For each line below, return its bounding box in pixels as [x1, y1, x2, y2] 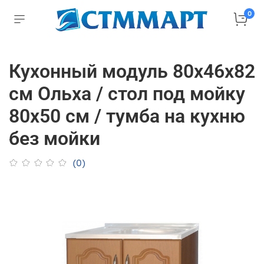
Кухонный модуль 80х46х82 [9, 60, 255, 82]
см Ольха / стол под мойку [9, 82, 245, 105]
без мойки [9, 127, 100, 150]
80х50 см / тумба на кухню [9, 104, 245, 127]
